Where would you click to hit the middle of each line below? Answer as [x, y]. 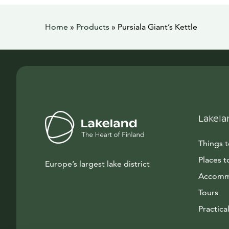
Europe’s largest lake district [97, 164]
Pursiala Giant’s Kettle [157, 27]
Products [93, 27]
